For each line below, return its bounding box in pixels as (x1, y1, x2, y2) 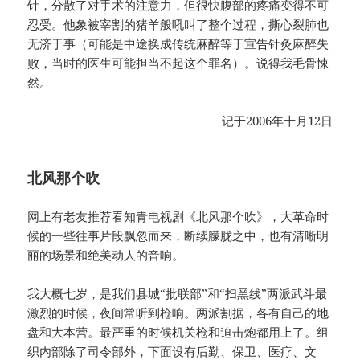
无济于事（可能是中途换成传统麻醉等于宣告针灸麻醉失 (27, 35, 329, 52)
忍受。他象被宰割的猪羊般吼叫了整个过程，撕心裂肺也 (27, 16, 329, 33)
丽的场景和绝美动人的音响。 (27, 247, 185, 264)
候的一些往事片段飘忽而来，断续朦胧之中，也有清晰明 (27, 227, 329, 244)
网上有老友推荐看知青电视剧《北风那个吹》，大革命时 (27, 208, 329, 225)
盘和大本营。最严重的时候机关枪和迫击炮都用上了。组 (27, 324, 329, 341)
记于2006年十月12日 (221, 112, 333, 129)
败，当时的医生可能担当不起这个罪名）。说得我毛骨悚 (27, 55, 329, 72)
